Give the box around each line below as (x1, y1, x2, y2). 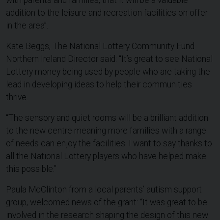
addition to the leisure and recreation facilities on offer (6, 8, 208, 18)
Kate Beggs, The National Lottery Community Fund (6, 41, 194, 52)
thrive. (6, 92, 28, 103)
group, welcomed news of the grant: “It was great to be (6, 197, 207, 208)
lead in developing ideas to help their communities (6, 80, 192, 90)
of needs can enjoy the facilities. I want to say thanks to (6, 138, 212, 149)
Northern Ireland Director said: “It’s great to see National (6, 54, 213, 64)
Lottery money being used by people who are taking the (6, 67, 210, 77)
